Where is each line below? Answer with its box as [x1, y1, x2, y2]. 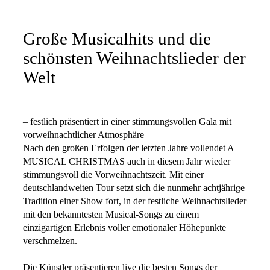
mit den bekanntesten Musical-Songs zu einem [23, 209, 199, 220]
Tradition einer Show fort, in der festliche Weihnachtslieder [23, 195, 246, 207]
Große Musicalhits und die [23, 30, 211, 49]
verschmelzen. [23, 235, 77, 246]
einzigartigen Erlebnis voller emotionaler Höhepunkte [23, 222, 226, 233]
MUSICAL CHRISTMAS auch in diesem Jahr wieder [23, 155, 230, 167]
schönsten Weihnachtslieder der [23, 49, 246, 68]
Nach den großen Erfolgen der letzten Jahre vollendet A [23, 142, 234, 154]
